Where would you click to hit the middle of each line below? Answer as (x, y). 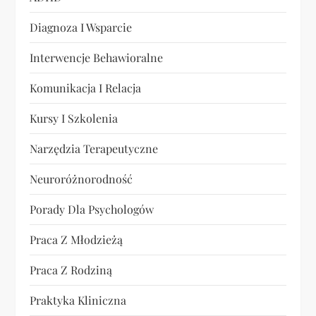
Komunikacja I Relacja (86, 88)
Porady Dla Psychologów (92, 209)
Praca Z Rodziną (71, 270)
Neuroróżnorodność (81, 179)
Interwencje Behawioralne (97, 58)
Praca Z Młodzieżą (77, 240)
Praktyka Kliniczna (78, 300)
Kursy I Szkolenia (74, 119)
